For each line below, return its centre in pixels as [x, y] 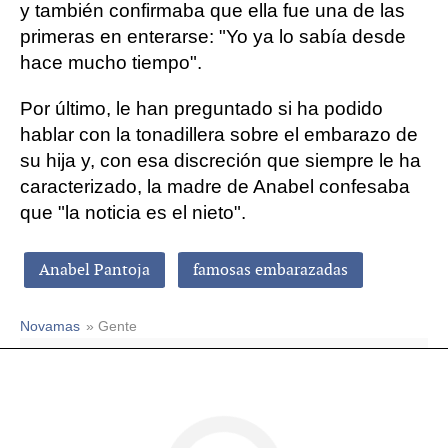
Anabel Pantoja [94, 269]
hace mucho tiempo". [111, 62]
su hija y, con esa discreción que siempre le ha [220, 160]
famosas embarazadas [270, 269]
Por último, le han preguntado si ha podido [201, 108]
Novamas [50, 326]
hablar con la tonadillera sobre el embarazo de [219, 134]
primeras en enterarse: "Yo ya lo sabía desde [213, 36]
